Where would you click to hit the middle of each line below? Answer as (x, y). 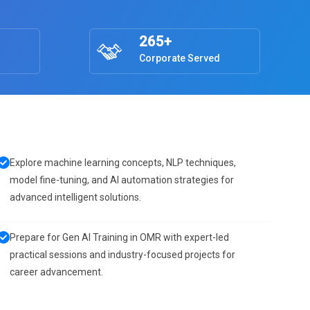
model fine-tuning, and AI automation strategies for (122, 180)
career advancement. (56, 272)
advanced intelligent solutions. (75, 197)
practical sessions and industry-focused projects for (122, 255)
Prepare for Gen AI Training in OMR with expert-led (119, 237)
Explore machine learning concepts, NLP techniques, (123, 163)
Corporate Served (179, 58)
